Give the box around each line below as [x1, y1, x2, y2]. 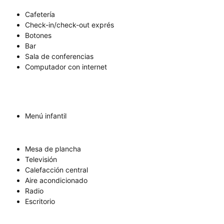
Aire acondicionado [25, 176, 87, 185]
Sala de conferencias [25, 52, 93, 61]
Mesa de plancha [25, 144, 81, 153]
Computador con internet [25, 62, 107, 71]
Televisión [25, 155, 57, 164]
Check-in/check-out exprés [25, 20, 114, 29]
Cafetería [25, 10, 55, 19]
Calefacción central [25, 165, 88, 174]
